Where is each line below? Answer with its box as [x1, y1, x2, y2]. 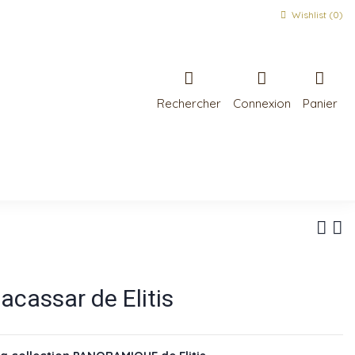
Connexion [232, 95, 291, 111]
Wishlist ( [289, 9, 333, 21]
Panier [302, 95, 338, 111]
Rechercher [156, 95, 221, 111]
